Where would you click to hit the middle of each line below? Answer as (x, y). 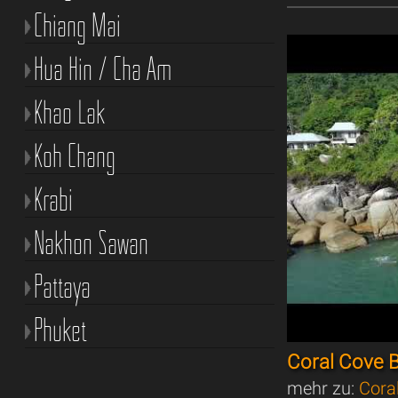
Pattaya (62, 286)
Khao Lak (69, 111)
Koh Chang (74, 155)
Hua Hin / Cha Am (102, 68)
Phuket (60, 329)
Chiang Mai (77, 24)
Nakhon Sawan (91, 242)
